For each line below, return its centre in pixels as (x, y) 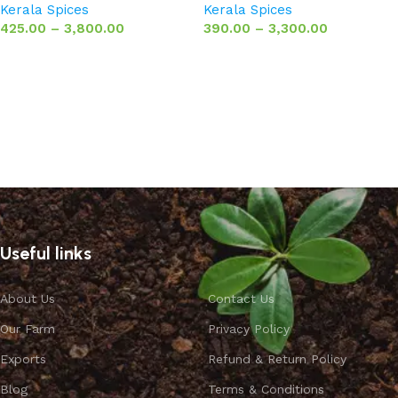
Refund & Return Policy (277, 358)
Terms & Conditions (266, 389)
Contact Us (241, 298)
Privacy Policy (248, 328)
